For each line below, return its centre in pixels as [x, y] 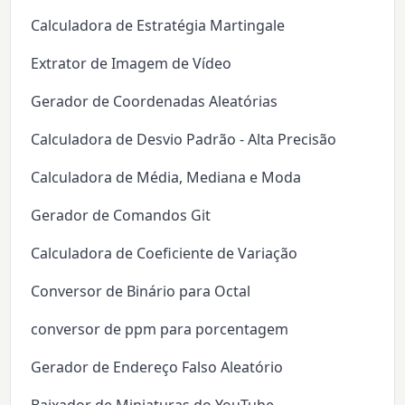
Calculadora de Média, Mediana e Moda [166, 178]
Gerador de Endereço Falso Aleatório [157, 367]
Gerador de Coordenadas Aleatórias [155, 102]
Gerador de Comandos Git [121, 216]
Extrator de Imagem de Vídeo [132, 64]
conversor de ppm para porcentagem [160, 330]
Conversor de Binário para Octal [141, 292]
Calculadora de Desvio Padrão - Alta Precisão [184, 140]
